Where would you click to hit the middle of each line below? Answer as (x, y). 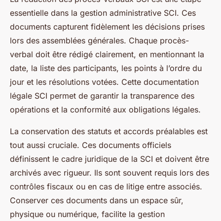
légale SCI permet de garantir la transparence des (102, 96)
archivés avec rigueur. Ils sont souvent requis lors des (110, 173)
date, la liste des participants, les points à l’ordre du (106, 68)
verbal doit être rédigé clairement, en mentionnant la (107, 54)
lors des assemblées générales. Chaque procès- (99, 40)
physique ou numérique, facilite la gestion (87, 214)
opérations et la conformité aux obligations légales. (105, 110)
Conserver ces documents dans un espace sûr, (97, 200)
